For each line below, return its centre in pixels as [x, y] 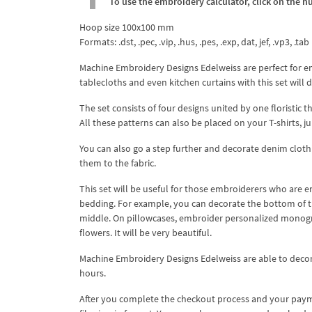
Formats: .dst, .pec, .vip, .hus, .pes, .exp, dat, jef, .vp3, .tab [194, 41]
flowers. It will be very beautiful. [146, 232]
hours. [93, 273]
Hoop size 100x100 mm [127, 27]
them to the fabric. [118, 163]
